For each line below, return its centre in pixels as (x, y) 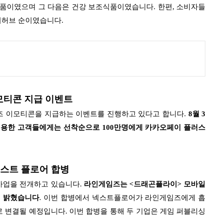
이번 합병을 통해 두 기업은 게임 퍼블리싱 (138, 211)
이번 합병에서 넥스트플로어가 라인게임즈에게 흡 (124, 197)
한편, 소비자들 (182, 7)
